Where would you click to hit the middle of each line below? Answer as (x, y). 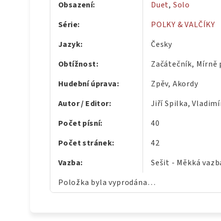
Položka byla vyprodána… (107, 183)
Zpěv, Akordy (175, 84)
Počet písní (79, 124)
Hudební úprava (88, 84)
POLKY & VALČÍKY (183, 25)
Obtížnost (77, 64)
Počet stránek (85, 143)
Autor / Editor (84, 104)
